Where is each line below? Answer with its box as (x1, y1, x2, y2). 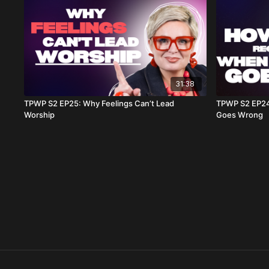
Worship (24, 110, 55, 120)
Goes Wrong (216, 110, 264, 120)
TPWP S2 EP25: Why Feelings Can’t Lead (24, 98, 175, 109)
